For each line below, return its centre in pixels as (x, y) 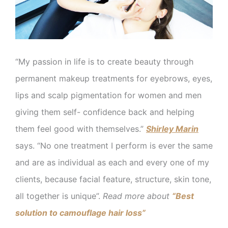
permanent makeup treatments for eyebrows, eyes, (114, 79)
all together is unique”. (59, 196)
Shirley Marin (172, 129)
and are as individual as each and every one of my (112, 163)
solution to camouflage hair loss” (80, 213)
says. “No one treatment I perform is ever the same (114, 146)
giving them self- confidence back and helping (105, 112)
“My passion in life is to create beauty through (104, 62)
